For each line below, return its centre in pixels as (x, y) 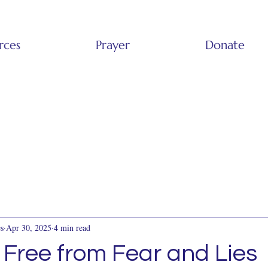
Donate (225, 45)
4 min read (72, 227)
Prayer (113, 45)
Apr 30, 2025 (29, 227)
